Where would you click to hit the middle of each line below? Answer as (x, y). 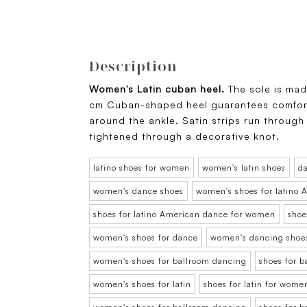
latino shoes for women (142, 168)
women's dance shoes (138, 191)
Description (133, 66)
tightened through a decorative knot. (184, 136)
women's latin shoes (244, 168)
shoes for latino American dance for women (184, 214)
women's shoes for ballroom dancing (170, 261)
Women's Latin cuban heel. (159, 89)
